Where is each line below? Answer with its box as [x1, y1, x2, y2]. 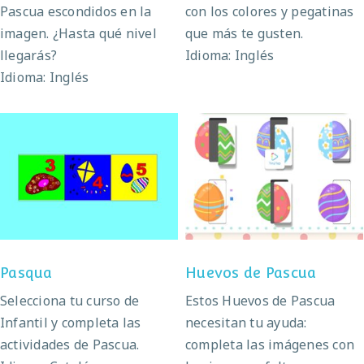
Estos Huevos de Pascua [185, 291, 336, 310]
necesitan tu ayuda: [185, 313, 307, 331]
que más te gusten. [185, 24, 304, 42]
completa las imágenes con [185, 335, 355, 353]
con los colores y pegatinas [185, 2, 354, 20]
